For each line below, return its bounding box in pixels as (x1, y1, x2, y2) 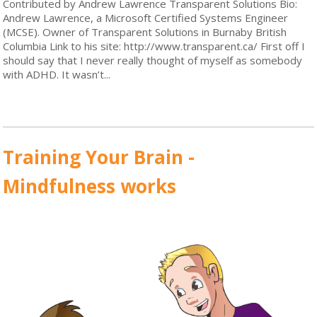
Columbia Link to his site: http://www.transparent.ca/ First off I (3, 38, 306, 53)
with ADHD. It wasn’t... (3, 67, 111, 81)
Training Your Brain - (3, 144, 195, 170)
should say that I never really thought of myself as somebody (3, 52, 303, 67)
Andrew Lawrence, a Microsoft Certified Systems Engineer (3, 10, 289, 25)
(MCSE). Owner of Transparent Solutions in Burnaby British (3, 24, 287, 39)
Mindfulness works (3, 173, 177, 199)
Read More (17, 88, 87, 105)
